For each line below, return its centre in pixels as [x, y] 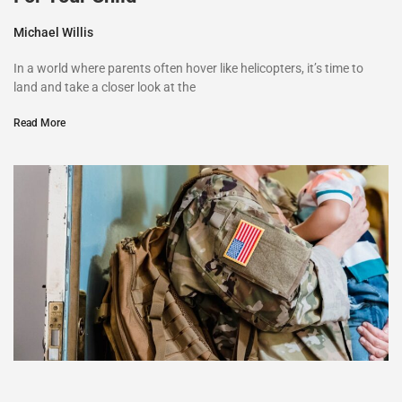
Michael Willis [53, 32]
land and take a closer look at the [105, 87]
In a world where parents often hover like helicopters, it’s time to [188, 68]
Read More [39, 122]
